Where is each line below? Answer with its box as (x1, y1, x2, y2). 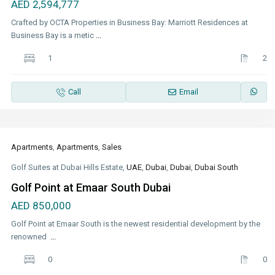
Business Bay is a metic (11, 31, 96, 41)
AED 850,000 (11, 199, 71, 212)
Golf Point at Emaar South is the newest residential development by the (11, 219, 260, 229)
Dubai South (195, 163, 238, 172)
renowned (11, 232, 50, 242)
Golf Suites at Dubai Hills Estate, (11, 163, 126, 172)
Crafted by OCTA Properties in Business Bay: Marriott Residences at (11, 18, 248, 28)
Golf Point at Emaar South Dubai (11, 181, 171, 195)
